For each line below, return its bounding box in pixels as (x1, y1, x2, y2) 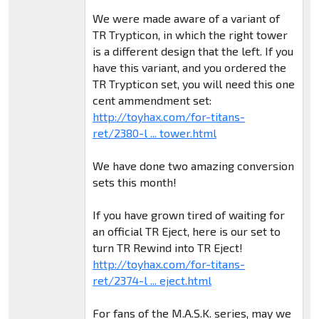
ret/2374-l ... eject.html (92, 273, 211, 287)
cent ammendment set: (92, 93, 211, 107)
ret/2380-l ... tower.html (92, 125, 216, 140)
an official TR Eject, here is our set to (92, 224, 281, 238)
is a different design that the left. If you (92, 43, 293, 58)
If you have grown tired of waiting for (92, 207, 285, 221)
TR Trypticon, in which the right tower (92, 27, 288, 41)
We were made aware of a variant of (92, 11, 280, 25)
